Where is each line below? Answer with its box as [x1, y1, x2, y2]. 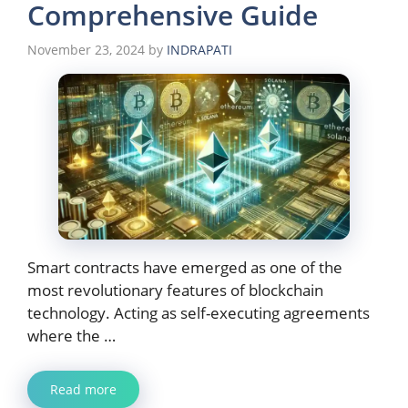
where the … [27, 325, 116, 347]
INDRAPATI [167, 41, 232, 58]
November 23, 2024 [27, 41, 145, 58]
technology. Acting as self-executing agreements [27, 302, 370, 324]
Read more [50, 380, 117, 398]
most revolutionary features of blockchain [27, 280, 323, 301]
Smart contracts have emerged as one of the [27, 257, 342, 279]
